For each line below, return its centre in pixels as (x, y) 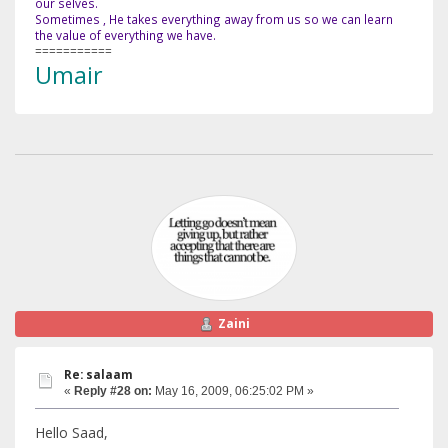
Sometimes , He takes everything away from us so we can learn (214, 18)
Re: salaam (98, 374)
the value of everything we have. (125, 34)
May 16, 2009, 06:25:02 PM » (233, 390)
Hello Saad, (71, 433)
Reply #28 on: (113, 390)
